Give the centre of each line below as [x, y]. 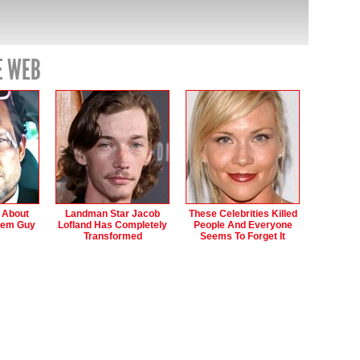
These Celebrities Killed [243, 214]
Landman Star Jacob [112, 214]
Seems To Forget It [243, 236]
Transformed [112, 236]
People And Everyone [243, 225]
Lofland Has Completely [112, 225]
